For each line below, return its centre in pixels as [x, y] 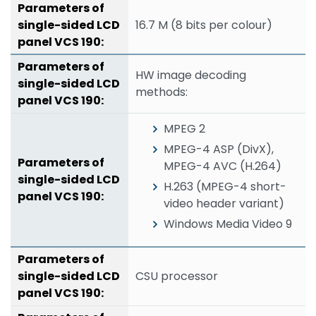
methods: [162, 92]
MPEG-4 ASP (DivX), [219, 149]
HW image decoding [191, 75]
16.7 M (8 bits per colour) [204, 25]
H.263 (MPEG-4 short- [225, 186]
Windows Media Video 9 [228, 224]
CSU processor [177, 276]
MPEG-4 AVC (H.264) [223, 166]
